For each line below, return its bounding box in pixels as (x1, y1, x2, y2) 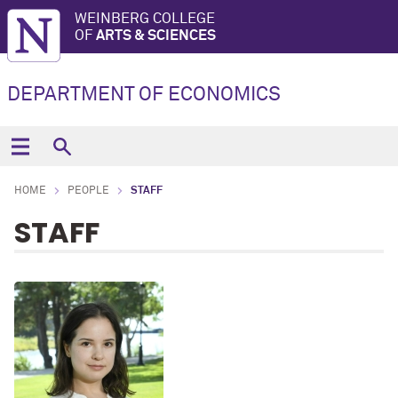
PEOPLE (68, 186, 109, 196)
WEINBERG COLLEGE (75, 12, 215, 26)
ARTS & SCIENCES (96, 28, 216, 43)
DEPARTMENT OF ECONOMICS (7, 85, 281, 105)
